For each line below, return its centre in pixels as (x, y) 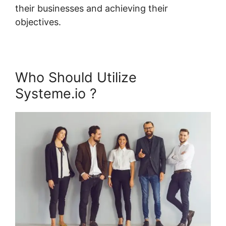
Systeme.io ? (56, 93)
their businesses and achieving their (92, 8)
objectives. (38, 22)
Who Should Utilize (76, 77)
